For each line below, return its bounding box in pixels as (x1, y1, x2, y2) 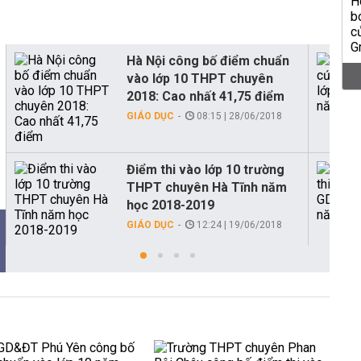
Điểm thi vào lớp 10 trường (127, 162, 284, 177)
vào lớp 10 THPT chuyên (127, 71, 273, 86)
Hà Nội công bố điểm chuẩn (127, 53, 289, 68)
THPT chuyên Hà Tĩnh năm (127, 180, 287, 195)
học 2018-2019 (127, 197, 214, 213)
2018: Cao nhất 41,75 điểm (127, 89, 284, 104)
